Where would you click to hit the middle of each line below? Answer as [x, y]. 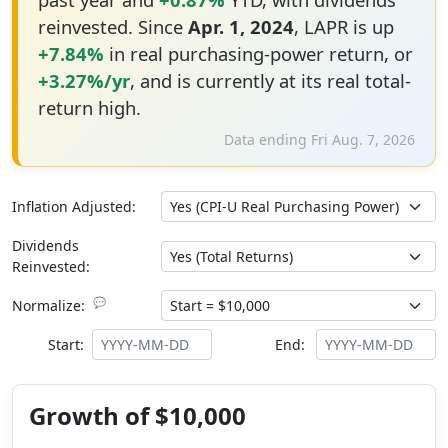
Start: [66, 344]
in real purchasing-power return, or [258, 53]
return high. [89, 107]
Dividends [45, 245]
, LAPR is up [343, 26]
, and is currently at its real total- [270, 80]
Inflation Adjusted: [74, 206]
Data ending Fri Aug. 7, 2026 [319, 139]
